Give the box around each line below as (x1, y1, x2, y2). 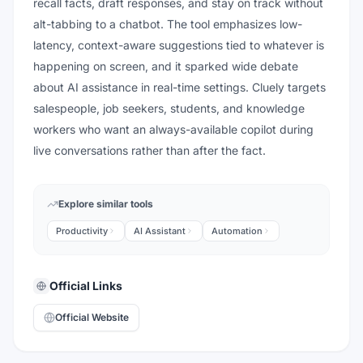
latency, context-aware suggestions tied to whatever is (33, 38, 324, 52)
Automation (211, 225, 263, 237)
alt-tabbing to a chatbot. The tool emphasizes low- (33, 17, 302, 31)
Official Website (55, 311, 129, 323)
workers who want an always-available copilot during (33, 122, 314, 136)
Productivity (56, 225, 108, 237)
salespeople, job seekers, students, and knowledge (33, 101, 305, 115)
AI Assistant (134, 225, 186, 237)
